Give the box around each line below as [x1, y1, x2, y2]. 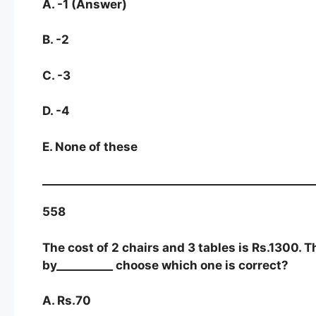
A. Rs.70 [42, 293, 91, 308]
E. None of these [42, 139, 138, 154]
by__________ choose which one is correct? [42, 257, 288, 272]
